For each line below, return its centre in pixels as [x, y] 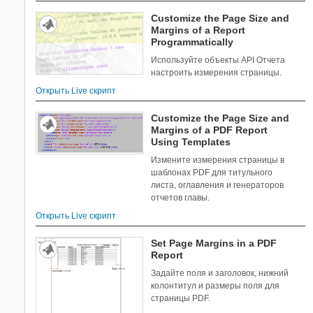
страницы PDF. [181, 299]
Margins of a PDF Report [210, 130]
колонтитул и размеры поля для [216, 286]
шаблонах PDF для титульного [212, 173]
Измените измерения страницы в [218, 160]
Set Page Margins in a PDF [214, 243]
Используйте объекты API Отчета [218, 60]
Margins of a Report [198, 30]
